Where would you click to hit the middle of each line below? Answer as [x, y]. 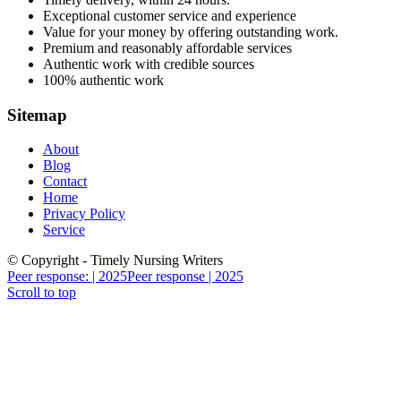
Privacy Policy [84, 214]
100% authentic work [103, 80]
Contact [65, 182]
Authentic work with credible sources [149, 64]
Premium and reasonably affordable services [167, 47]
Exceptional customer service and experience [170, 15]
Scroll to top [42, 293]
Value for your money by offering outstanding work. [191, 31]
